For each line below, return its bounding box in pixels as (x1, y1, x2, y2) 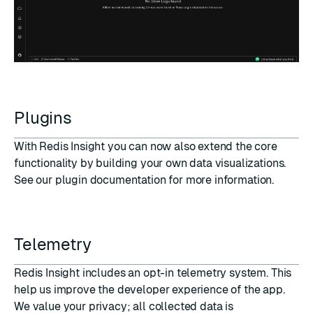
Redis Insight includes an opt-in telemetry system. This (14, 266, 292, 280)
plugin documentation (54, 173, 166, 187)
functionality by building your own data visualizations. (14, 156, 286, 170)
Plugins (14, 108, 76, 128)
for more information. (166, 173, 275, 187)
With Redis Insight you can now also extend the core (14, 140, 277, 154)
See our (14, 173, 55, 187)
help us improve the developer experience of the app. (14, 283, 285, 297)
